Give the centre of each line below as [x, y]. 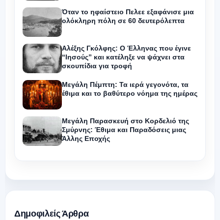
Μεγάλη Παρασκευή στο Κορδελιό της [125, 121]
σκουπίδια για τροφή [97, 66]
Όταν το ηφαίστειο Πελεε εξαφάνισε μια [128, 12]
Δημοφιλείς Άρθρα [52, 213]
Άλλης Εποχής [86, 139]
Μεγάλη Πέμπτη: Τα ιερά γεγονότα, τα [125, 85]
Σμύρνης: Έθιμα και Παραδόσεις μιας [124, 130]
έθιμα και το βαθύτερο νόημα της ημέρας [130, 94]
